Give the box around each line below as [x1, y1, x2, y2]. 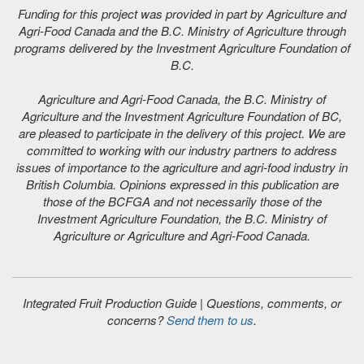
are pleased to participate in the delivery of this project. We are [19, 124, 345, 142]
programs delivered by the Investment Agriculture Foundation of [14, 39, 350, 57]
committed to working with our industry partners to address [27, 141, 337, 159]
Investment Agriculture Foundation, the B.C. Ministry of [37, 210, 327, 227]
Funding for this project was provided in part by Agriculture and [18, 5, 346, 23]
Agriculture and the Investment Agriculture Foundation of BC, [22, 107, 342, 125]
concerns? [107, 311, 167, 329]
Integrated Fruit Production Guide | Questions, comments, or [23, 294, 341, 312]
